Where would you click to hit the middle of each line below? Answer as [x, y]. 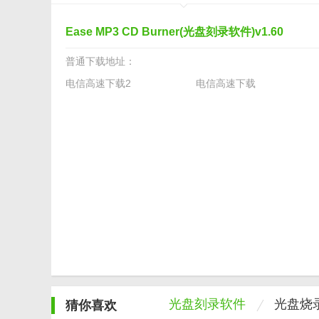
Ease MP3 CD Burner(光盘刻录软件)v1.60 [174, 32]
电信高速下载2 [98, 83]
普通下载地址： [100, 61]
